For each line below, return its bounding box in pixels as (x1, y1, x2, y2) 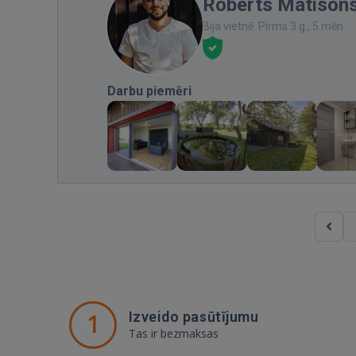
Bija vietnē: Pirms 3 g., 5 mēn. (203, 19, 346, 33)
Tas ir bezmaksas (129, 325, 219, 341)
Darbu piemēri (107, 83, 192, 99)
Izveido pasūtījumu (129, 308, 259, 325)
